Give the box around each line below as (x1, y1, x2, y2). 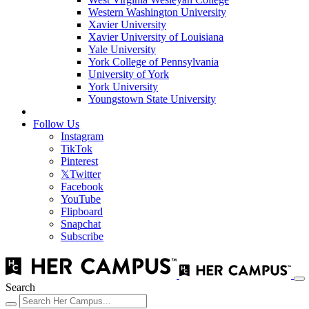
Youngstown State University (88, 93, 216, 105)
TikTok (61, 143, 92, 154)
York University (88, 81, 158, 92)
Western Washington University (88, 6, 226, 18)
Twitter (70, 168, 101, 180)
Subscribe (61, 230, 103, 242)
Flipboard (61, 206, 103, 217)
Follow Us (33, 118, 79, 130)
